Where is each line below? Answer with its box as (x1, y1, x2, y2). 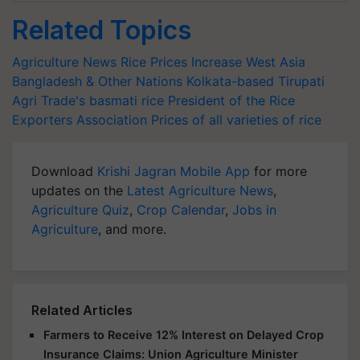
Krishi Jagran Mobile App (97, 163, 250, 179)
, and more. (98, 221, 166, 237)
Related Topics (12, 14, 191, 46)
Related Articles (31, 302, 133, 318)
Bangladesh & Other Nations (12, 73, 182, 89)
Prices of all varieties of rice (151, 112, 321, 128)
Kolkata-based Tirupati (186, 73, 325, 89)
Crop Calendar (137, 202, 225, 218)
